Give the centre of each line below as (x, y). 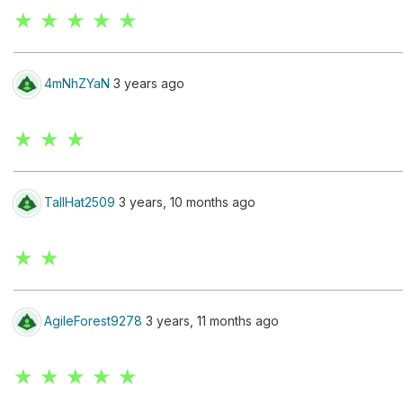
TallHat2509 (80, 201)
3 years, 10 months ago (185, 201)
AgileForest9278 (93, 320)
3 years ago (147, 83)
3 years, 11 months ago (210, 320)
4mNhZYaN (77, 83)
